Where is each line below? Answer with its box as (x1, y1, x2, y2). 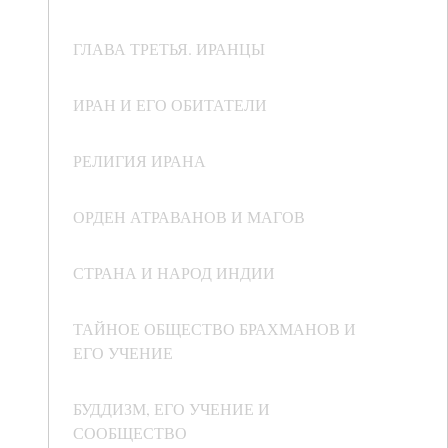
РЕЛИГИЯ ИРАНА (73, 150, 206, 172)
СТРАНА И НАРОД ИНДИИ (73, 262, 275, 284)
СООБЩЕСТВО (73, 422, 187, 444)
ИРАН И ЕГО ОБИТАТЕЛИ (73, 94, 267, 116)
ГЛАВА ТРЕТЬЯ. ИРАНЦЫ (73, 38, 265, 60)
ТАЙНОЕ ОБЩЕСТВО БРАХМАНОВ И (73, 318, 356, 340)
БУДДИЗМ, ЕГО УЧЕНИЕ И (73, 398, 270, 420)
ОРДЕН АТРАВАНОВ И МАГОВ (73, 206, 305, 228)
